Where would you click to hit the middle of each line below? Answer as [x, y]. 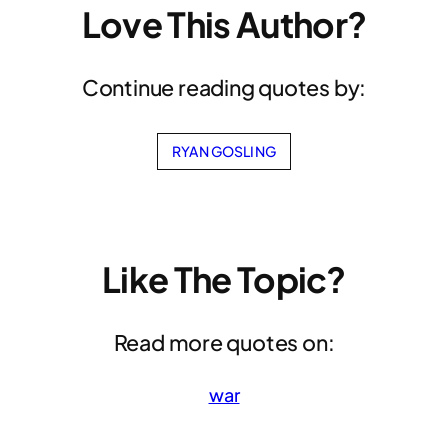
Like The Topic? [224, 279]
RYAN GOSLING [224, 150]
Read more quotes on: [224, 343]
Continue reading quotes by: [224, 88]
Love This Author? [224, 24]
